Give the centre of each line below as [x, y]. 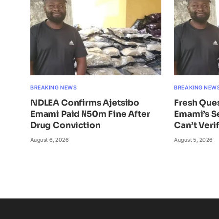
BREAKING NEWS [54, 87]
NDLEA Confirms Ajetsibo [85, 103]
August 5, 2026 [193, 140]
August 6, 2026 [50, 140]
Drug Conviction [66, 125]
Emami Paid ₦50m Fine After [90, 114]
